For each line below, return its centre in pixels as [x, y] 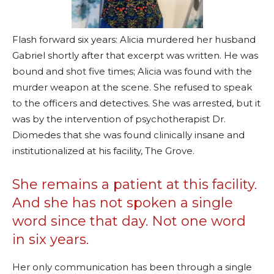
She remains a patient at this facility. [135, 184]
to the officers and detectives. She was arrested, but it [136, 103]
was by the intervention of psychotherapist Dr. [119, 119]
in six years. [50, 239]
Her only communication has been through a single [132, 267]
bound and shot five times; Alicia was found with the [132, 71]
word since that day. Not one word [129, 221]
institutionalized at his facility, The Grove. [103, 150]
